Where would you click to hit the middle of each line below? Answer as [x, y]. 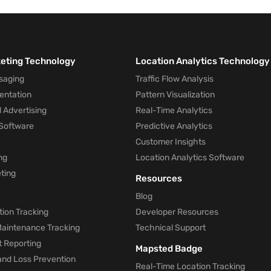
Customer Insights [171, 142]
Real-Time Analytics [174, 110]
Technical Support [171, 228]
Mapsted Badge [169, 249]
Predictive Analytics [174, 126]
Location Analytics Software [190, 158]
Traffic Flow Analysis [175, 79]
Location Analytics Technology [203, 61]
